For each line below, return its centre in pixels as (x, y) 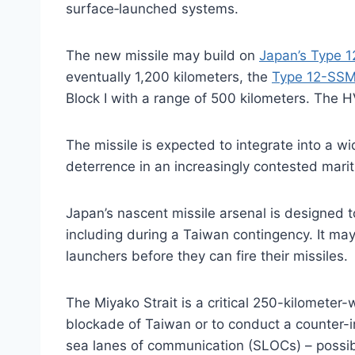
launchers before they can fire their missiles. (207, 256)
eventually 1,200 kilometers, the (169, 77)
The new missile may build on (162, 56)
